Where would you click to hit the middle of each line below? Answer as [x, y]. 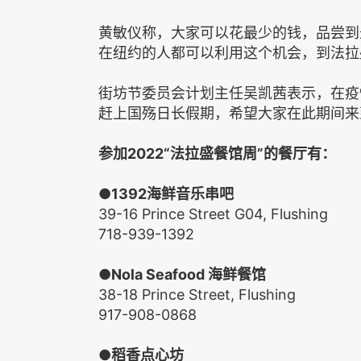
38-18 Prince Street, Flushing [197, 294]
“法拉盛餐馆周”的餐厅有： [250, 153]
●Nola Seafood [153, 274]
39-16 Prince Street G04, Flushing [213, 214]
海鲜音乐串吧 [190, 193]
